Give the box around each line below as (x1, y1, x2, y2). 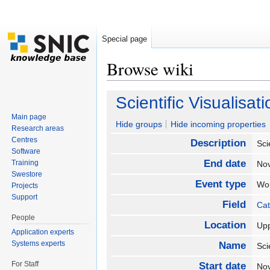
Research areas (11, 124, 64, 133)
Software (11, 146, 41, 155)
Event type (195, 178, 246, 190)
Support (11, 192, 38, 201)
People (11, 213, 36, 222)
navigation (142, 80, 181, 90)
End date (203, 158, 246, 170)
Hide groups (116, 119, 162, 130)
